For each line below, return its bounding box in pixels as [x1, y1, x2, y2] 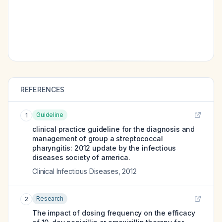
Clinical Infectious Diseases [32, 167, 118, 175]
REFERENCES [20, 85, 65, 94]
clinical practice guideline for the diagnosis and [32, 125, 195, 133]
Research [36, 195, 63, 202]
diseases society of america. [32, 153, 130, 162]
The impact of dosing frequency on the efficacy [32, 209, 195, 217]
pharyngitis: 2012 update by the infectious [32, 144, 176, 152]
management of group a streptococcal [32, 134, 163, 143]
